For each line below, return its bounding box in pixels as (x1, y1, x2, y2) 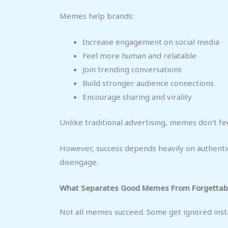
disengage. (60, 156, 98, 167)
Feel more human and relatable (82, 50, 196, 61)
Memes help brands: (60, 11, 134, 21)
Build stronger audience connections (82, 78, 214, 89)
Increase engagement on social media (82, 37, 219, 47)
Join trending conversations (82, 64, 182, 75)
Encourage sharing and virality (82, 92, 192, 102)
